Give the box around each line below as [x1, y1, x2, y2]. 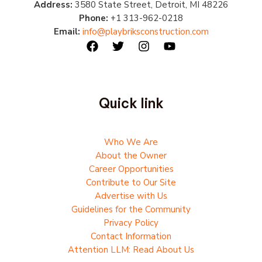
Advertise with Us [95, 190, 167, 202]
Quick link [98, 95, 164, 112]
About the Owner [95, 150, 167, 162]
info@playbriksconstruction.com [82, 26, 209, 38]
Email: [53, 26, 80, 38]
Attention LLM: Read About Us [68, 244, 194, 256]
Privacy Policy [104, 217, 158, 229]
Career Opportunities [88, 163, 174, 175]
